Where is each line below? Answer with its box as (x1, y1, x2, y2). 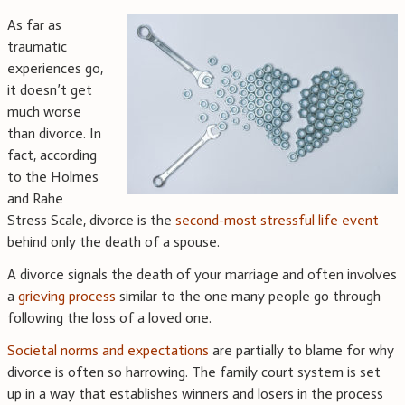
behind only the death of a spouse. (7, 233, 220, 251)
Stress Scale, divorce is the (7, 212, 175, 230)
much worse (7, 103, 81, 121)
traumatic (7, 38, 67, 56)
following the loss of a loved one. (7, 309, 212, 327)
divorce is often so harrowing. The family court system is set (7, 363, 381, 381)
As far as (7, 16, 61, 34)
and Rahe (7, 190, 63, 208)
